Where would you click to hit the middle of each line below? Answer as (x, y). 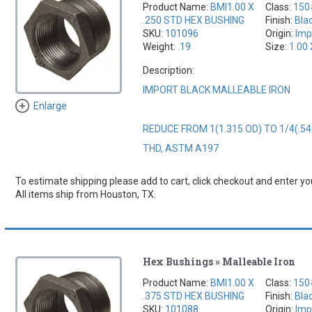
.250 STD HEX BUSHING (194, 20)
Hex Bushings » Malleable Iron (219, 261)
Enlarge (50, 106)
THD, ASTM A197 (181, 148)
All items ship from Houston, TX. (85, 194)
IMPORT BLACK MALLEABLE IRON (217, 89)
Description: (169, 70)
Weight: (161, 46)
